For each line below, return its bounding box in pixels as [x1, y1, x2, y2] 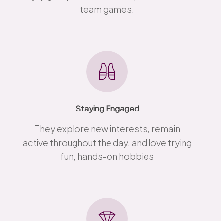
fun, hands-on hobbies [60, 150, 154, 162]
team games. [80, 3, 135, 15]
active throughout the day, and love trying [22, 136, 192, 148]
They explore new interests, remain [34, 122, 180, 134]
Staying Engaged [75, 103, 139, 113]
